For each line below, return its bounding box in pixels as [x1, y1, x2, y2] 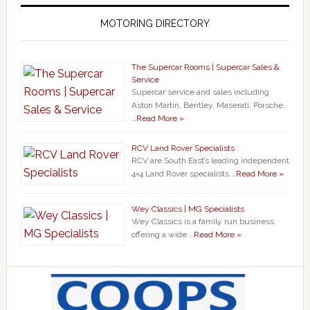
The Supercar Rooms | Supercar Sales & [131, 62, 280, 72]
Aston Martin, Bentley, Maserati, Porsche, [131, 100, 285, 110]
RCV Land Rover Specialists [131, 143, 235, 153]
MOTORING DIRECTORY [100, 17, 210, 29]
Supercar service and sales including [131, 86, 269, 97]
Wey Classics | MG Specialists [131, 203, 244, 214]
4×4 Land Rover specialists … [131, 168, 236, 179]
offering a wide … [131, 229, 194, 239]
